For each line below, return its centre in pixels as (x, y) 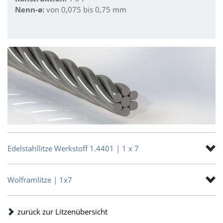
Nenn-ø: (31, 9)
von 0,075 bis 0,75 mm (86, 9)
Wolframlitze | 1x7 (40, 179)
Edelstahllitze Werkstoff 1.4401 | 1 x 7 (73, 148)
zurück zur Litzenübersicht (62, 211)
